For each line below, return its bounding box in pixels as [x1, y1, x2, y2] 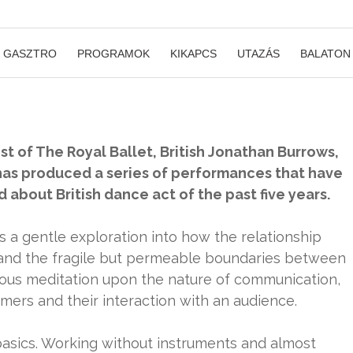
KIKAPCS [170, 47, 217, 60]
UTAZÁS [237, 47, 280, 60]
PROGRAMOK [77, 47, 150, 60]
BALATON [300, 47, 351, 60]
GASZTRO [3, 47, 57, 60]
